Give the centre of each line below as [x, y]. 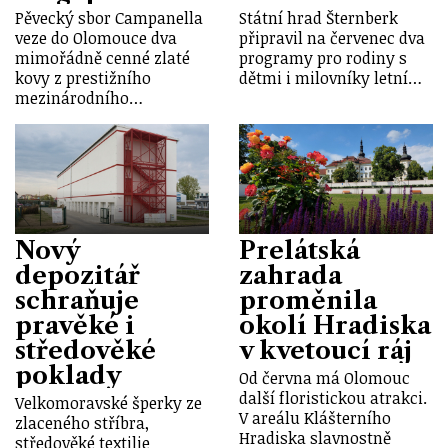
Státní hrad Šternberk [318, 18]
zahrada [290, 276]
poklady [68, 376]
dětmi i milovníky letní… [330, 78]
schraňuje [77, 301]
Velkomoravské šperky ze [108, 403]
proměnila [308, 301]
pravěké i [75, 326]
